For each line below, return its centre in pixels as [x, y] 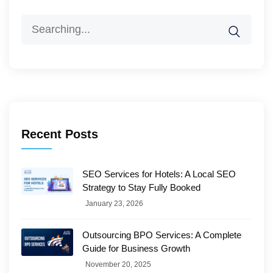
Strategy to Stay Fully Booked [141, 188]
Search [38, 23]
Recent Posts [60, 134]
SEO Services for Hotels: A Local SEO [159, 174]
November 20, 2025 [118, 265]
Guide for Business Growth [136, 249]
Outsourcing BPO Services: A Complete [162, 235]
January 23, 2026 [114, 204]
